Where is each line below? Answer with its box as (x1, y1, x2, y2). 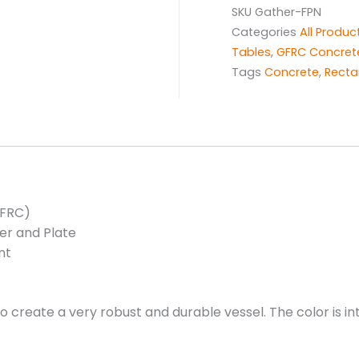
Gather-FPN (255, 3, 321, 20)
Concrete (264, 63, 319, 80)
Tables (232, 43, 271, 60)
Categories (232, 23, 296, 40)
